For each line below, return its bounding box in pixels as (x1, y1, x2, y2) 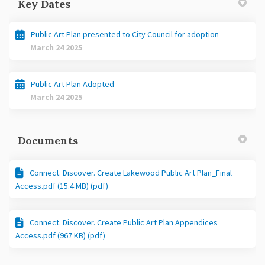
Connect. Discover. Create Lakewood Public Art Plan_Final (30, 167, 232, 179)
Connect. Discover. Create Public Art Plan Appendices (30, 217, 218, 228)
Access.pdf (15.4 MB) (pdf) (15, 180, 108, 192)
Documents (18, 134, 78, 148)
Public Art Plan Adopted (31, 79, 114, 90)
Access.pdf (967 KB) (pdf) (15, 230, 105, 241)
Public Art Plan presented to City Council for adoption (31, 29, 219, 40)
